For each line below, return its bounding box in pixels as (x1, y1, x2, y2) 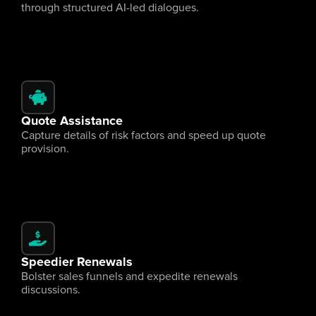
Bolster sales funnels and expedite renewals (21, 271, 238, 282)
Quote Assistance (21, 115, 123, 128)
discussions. (21, 284, 80, 296)
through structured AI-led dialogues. (21, 2, 199, 13)
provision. (21, 143, 69, 154)
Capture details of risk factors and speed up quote (21, 130, 266, 141)
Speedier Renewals (21, 256, 133, 269)
